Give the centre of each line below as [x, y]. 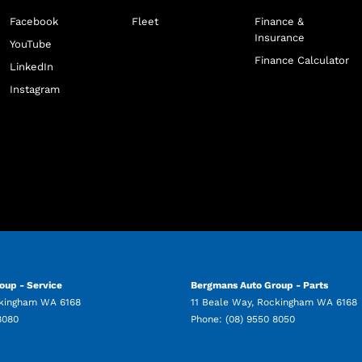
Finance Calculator [301, 61]
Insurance [279, 38]
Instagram [34, 90]
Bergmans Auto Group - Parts [259, 286]
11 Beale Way [221, 303]
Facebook [34, 22]
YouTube [30, 44]
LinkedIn [31, 67]
